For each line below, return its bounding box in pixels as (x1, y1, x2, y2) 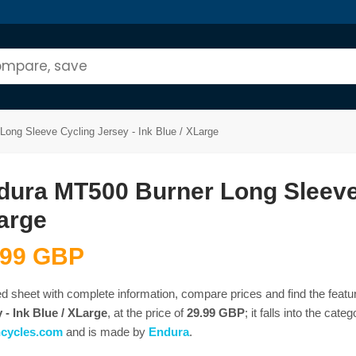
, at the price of (107, 305, 187, 319)
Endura (149, 324, 189, 339)
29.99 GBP (187, 305, 245, 319)
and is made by (63, 324, 149, 339)
